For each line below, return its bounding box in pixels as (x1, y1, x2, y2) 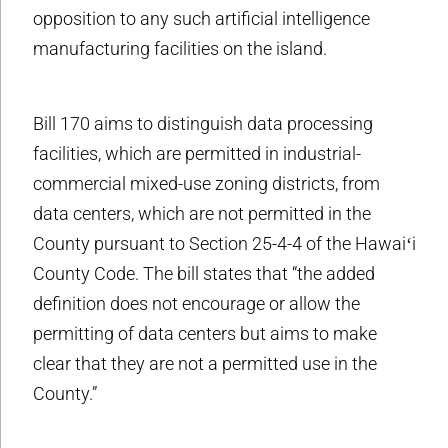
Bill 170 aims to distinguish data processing (33, 112, 373, 134)
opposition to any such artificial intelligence (33, 7, 370, 29)
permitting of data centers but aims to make (33, 322, 377, 344)
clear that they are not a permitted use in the (33, 352, 377, 374)
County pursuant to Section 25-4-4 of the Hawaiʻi (33, 232, 416, 254)
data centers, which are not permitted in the (33, 202, 371, 224)
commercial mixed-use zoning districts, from (33, 172, 380, 194)
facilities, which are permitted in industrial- (33, 142, 361, 164)
